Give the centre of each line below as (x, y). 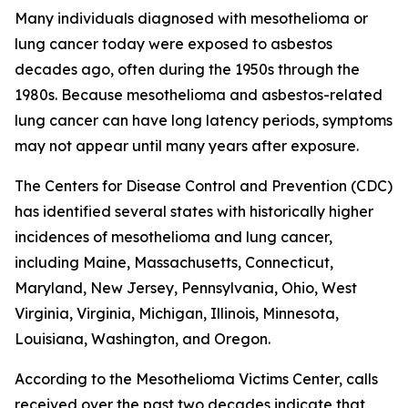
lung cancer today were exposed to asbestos (173, 44)
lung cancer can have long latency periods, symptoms (204, 120)
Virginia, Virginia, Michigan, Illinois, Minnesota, (177, 313)
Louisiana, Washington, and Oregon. (143, 339)
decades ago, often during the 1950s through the (187, 69)
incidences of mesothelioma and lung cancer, (173, 237)
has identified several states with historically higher (194, 211)
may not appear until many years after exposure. (187, 146)
